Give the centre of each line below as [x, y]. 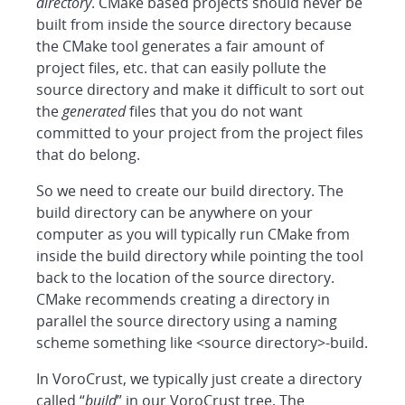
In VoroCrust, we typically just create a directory [198, 379]
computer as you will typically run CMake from [193, 234]
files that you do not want [214, 111]
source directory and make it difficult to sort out [200, 89]
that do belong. [88, 155]
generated [94, 111]
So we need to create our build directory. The [189, 191]
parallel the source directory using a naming [186, 321]
